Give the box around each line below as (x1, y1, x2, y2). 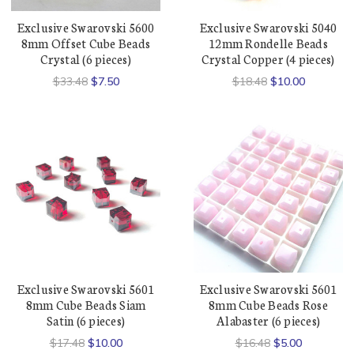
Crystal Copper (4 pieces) (201, 50, 335, 67)
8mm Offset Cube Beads (21, 34, 151, 51)
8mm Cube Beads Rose (209, 296, 328, 314)
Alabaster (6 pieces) (217, 312, 320, 330)
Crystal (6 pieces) (40, 50, 131, 67)
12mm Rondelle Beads (209, 34, 328, 51)
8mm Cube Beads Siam (25, 296, 146, 314)
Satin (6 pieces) (47, 312, 125, 330)
